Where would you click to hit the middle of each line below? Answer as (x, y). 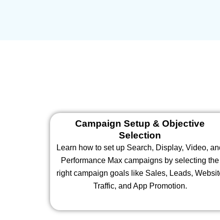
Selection (140, 136)
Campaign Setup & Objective (140, 124)
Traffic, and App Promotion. (140, 186)
